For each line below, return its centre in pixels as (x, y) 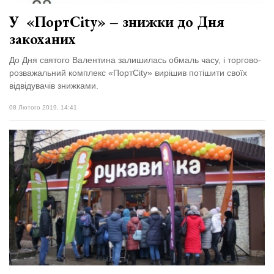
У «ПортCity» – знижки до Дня (117, 22)
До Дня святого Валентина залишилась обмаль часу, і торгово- (135, 60)
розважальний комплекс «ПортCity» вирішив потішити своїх (128, 73)
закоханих (43, 39)
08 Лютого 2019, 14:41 (43, 108)
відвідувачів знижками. (54, 86)
